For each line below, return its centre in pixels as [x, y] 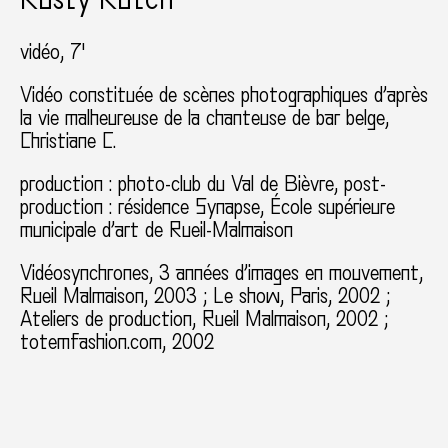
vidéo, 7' [52, 51]
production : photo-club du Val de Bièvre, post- [203, 183]
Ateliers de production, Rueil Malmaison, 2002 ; [204, 318]
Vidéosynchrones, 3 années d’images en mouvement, [221, 272]
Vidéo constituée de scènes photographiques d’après [224, 94]
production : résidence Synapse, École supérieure [207, 206]
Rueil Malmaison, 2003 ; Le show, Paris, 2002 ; [205, 295]
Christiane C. [68, 140]
